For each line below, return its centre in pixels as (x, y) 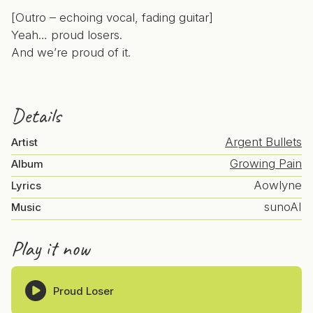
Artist (24, 142)
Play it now (50, 248)
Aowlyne (278, 185)
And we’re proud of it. (71, 52)
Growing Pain (266, 163)
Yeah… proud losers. (67, 35)
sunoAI (283, 207)
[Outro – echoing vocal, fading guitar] (112, 17)
